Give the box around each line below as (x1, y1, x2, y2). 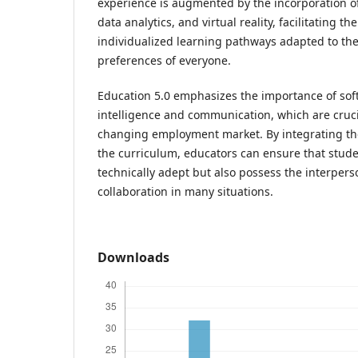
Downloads (97, 248, 169, 266)
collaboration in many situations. (97, 183, 273, 199)
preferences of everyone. (97, 52, 231, 68)
